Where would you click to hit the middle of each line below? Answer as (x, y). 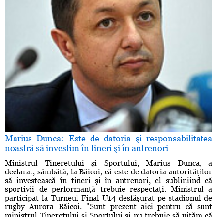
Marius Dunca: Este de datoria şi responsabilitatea (108, 139)
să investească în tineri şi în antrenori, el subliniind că (108, 181)
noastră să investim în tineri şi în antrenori (86, 148)
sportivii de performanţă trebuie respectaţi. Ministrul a (108, 189)
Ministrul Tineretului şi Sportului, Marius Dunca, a (108, 163)
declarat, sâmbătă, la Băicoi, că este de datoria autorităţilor (108, 172)
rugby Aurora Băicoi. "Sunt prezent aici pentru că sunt (108, 207)
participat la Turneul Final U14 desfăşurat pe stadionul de (108, 198)
